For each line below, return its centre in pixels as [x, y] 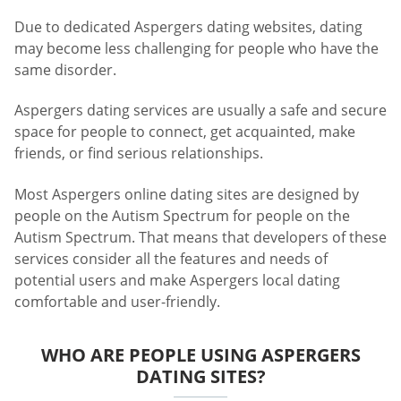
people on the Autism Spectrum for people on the [182, 215]
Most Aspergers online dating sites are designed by [187, 194]
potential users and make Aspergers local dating [177, 280]
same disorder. [65, 69]
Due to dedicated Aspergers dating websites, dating [188, 26]
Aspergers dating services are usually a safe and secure [200, 111]
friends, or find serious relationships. [139, 154]
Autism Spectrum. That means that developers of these [200, 237]
